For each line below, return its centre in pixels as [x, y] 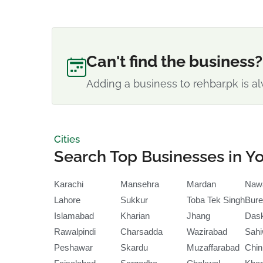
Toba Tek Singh [216, 200]
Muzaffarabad [213, 247]
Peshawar [73, 247]
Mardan [201, 184]
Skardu [134, 247]
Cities [67, 139]
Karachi [69, 184]
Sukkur [134, 200]
